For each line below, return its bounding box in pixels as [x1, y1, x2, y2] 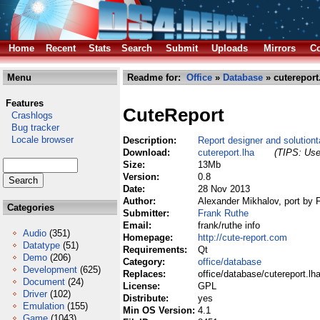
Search [121, 43, 152, 54]
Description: [123, 135, 179, 146]
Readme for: [124, 72, 186, 83]
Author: [123, 196, 159, 206]
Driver [23, 289, 47, 299]
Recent [46, 43, 76, 54]
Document [23, 276, 65, 287]
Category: [123, 256, 168, 267]
